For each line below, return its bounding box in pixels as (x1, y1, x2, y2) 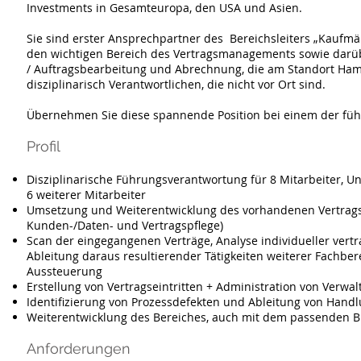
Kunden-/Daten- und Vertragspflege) (27, 218, 223, 233)
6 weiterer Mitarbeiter (27, 187, 146, 202)
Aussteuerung (27, 263, 102, 279)
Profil (27, 138, 60, 155)
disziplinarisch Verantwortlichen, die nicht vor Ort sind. (27, 77, 332, 92)
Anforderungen (27, 340, 131, 357)
